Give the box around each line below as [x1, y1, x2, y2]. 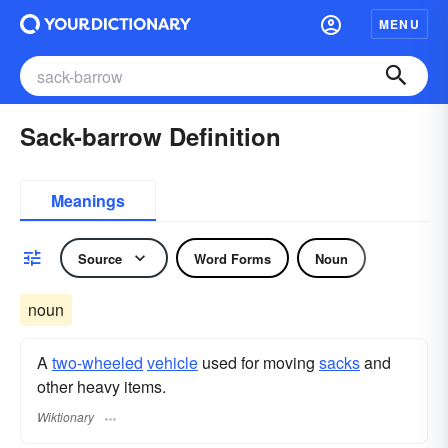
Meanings [51, 189, 125, 212]
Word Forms [194, 248, 271, 268]
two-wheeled [52, 351, 143, 374]
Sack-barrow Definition [20, 119, 281, 153]
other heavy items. [37, 375, 166, 398]
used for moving [198, 351, 319, 374]
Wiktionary [37, 408, 94, 426]
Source [78, 248, 122, 268]
